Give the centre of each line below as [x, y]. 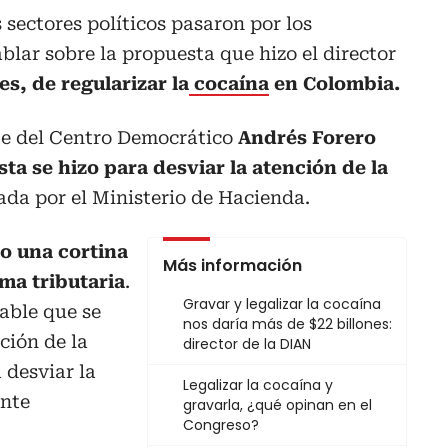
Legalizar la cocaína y [258, 385]
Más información [232, 266]
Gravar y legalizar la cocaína [282, 304]
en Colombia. [334, 84]
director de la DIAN [247, 344]
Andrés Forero [307, 138]
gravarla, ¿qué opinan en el [277, 405]
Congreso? [221, 425]
